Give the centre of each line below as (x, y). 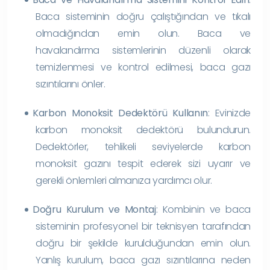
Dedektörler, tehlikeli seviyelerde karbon (143, 146)
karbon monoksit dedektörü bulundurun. (143, 130)
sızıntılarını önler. (71, 84)
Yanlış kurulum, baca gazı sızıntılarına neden (143, 260)
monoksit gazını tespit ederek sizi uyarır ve (143, 163)
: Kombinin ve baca (203, 209)
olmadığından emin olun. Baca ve (143, 33)
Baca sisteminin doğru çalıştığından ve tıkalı (143, 16)
